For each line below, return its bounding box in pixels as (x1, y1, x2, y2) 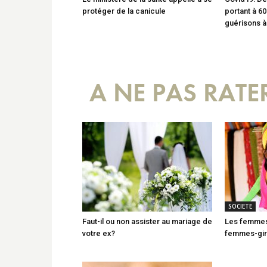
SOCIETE (228, 201, 252, 210)
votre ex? (82, 228, 115, 238)
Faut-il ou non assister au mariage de (82, 216, 212, 226)
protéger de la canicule (82, 6, 166, 15)
